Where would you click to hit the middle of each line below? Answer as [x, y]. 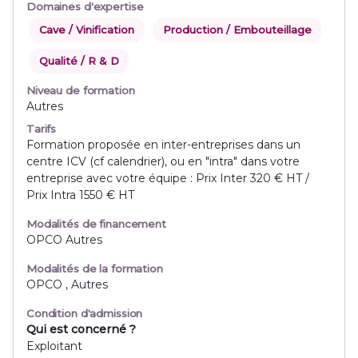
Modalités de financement [96, 224]
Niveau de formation [81, 90]
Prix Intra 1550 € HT [80, 195]
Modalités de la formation [95, 268]
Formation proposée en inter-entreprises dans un [163, 145]
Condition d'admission [85, 313]
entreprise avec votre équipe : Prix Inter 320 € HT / [168, 178]
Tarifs [42, 129]
